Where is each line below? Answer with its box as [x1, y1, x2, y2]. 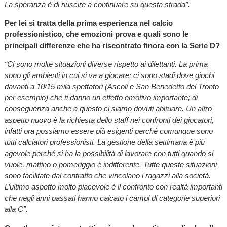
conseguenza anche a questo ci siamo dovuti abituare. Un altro [4, 104, 212, 113]
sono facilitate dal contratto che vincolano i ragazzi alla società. [4, 171, 211, 180]
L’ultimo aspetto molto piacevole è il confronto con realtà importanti [4, 182, 222, 192]
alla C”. [4, 205, 28, 214]
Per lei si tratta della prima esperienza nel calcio [4, 19, 173, 28]
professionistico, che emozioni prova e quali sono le [4, 30, 188, 39]
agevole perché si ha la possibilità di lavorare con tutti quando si [4, 149, 213, 158]
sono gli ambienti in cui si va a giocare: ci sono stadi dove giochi [4, 71, 214, 80]
